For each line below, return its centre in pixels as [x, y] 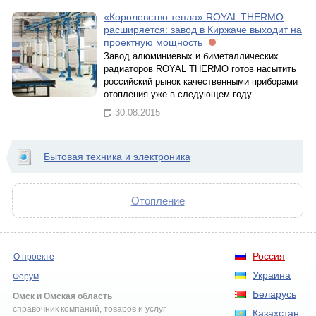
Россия [269, 256]
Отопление [158, 201]
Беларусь [274, 294]
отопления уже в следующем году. [179, 94]
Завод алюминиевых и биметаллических [191, 56]
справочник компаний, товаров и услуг [89, 309]
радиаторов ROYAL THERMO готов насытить [200, 69]
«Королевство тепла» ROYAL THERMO [194, 17]
